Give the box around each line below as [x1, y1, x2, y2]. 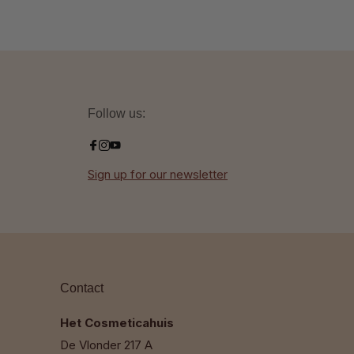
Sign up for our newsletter [88, 167, 228, 182]
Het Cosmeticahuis [60, 314, 174, 330]
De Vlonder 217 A [60, 337, 153, 352]
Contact [60, 281, 104, 295]
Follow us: [88, 107, 145, 120]
